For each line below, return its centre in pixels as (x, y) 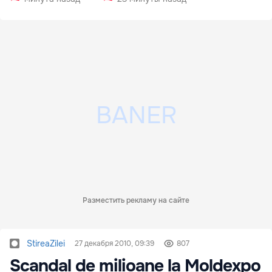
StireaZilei (46, 243)
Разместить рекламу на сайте (136, 200)
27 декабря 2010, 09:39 (114, 243)
